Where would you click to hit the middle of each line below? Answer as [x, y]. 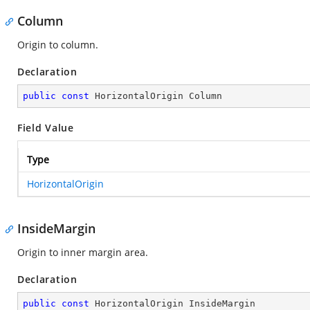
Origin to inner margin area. [83, 252]
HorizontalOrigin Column [156, 96]
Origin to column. [58, 45]
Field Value [46, 128]
